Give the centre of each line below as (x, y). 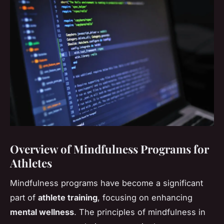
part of (24, 198)
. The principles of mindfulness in (140, 212)
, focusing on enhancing (145, 198)
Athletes (31, 163)
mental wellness (42, 212)
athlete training (68, 198)
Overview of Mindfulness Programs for (109, 149)
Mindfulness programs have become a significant (106, 183)
